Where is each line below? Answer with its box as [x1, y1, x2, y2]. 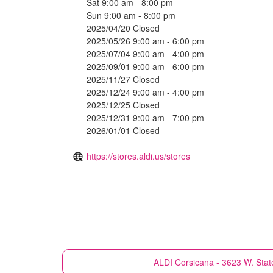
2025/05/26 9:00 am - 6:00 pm [87, 34, 204, 47]
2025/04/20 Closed [87, 21, 160, 34]
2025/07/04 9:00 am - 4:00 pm [87, 47, 204, 60]
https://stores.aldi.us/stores [87, 149, 190, 162]
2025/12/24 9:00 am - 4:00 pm [87, 85, 204, 98]
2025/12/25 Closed [87, 98, 160, 111]
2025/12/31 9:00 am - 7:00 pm [87, 111, 204, 124]
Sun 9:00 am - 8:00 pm [87, 9, 175, 21]
